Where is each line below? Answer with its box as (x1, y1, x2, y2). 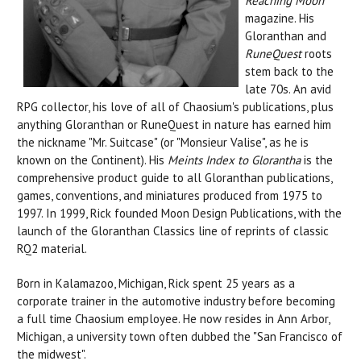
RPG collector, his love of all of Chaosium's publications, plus (17, 99, 334, 114)
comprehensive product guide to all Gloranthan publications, (17, 170, 332, 185)
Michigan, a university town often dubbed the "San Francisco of (17, 329, 342, 344)
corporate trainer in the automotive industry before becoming (17, 293, 335, 309)
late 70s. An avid (245, 81, 331, 97)
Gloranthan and (245, 28, 326, 44)
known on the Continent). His (17, 152, 168, 168)
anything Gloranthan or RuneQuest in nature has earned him (17, 117, 331, 132)
